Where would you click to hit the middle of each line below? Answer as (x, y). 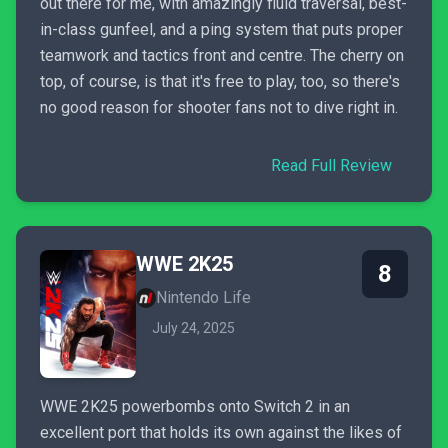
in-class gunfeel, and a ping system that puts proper (221, 29)
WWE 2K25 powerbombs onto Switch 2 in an (195, 406)
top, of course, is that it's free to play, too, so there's (220, 81)
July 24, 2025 (193, 328)
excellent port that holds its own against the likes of (221, 432)
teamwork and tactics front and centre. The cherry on (222, 55)
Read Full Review (331, 165)
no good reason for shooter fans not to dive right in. (219, 107)
